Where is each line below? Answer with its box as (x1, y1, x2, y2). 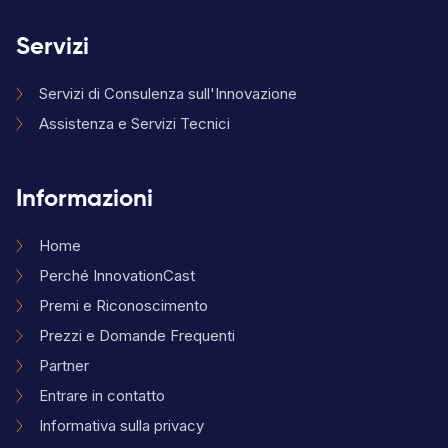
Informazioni (16, 187, 153, 212)
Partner (39, 356, 89, 376)
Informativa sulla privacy (39, 416, 204, 436)
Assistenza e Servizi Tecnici (39, 114, 230, 134)
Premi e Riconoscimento (39, 296, 208, 316)
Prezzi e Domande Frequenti (39, 326, 235, 346)
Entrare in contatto (39, 386, 165, 406)
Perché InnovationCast (39, 266, 195, 286)
